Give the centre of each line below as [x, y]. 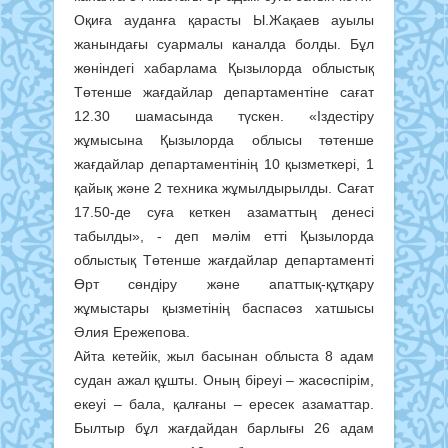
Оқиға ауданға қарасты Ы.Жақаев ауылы [224, 19]
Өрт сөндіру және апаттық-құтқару [224, 283]
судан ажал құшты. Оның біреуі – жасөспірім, [224, 379]
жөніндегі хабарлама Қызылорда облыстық [224, 67]
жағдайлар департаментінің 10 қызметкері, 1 [224, 163]
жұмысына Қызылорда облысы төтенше [224, 139]
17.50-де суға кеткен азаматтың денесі [224, 211]
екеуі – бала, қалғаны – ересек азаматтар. [224, 403]
